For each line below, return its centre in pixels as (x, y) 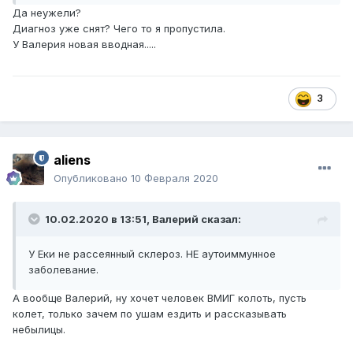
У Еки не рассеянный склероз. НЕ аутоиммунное (152, 254)
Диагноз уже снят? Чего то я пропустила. (119, 29)
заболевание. (65, 270)
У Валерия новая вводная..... (84, 45)
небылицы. (39, 330)
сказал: (220, 219)
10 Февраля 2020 (175, 178)
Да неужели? (47, 13)
